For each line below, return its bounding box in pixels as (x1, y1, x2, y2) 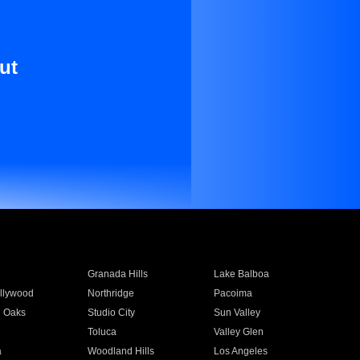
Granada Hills (87, 268, 148, 280)
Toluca (87, 326, 117, 337)
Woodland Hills (87, 346, 154, 357)
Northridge (87, 288, 134, 299)
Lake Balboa (214, 268, 270, 280)
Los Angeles (214, 346, 268, 357)
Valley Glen (214, 326, 264, 337)
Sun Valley (214, 307, 261, 318)
